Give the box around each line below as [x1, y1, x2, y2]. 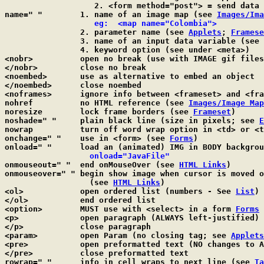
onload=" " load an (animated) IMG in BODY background [5, 143, 52, 151]
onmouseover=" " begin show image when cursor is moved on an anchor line [5, 169, 75, 178]
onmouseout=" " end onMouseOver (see [80, 160, 179, 169]
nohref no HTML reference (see [80, 98, 189, 107]
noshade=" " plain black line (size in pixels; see [80, 116, 259, 125]
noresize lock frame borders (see [80, 107, 193, 116]
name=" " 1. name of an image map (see [80, 10, 217, 19]
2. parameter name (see [80, 28, 189, 37]
